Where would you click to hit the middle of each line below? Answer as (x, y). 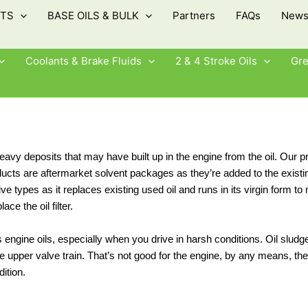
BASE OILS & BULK (93, 15)
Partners (194, 15)
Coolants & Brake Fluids (84, 61)
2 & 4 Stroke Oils (216, 61)
